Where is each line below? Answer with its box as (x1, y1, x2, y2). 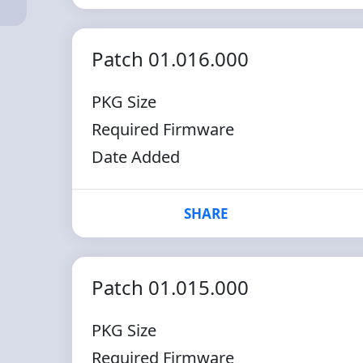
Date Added (91, 146, 180, 168)
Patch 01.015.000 (91, 274, 249, 301)
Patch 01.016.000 (91, 45, 249, 72)
